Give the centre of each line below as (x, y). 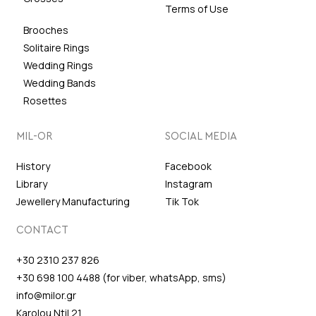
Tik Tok (182, 201)
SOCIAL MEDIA (201, 136)
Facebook (188, 166)
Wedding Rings (58, 65)
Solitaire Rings (56, 47)
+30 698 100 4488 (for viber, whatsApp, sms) (121, 277)
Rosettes (45, 100)
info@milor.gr (46, 295)
